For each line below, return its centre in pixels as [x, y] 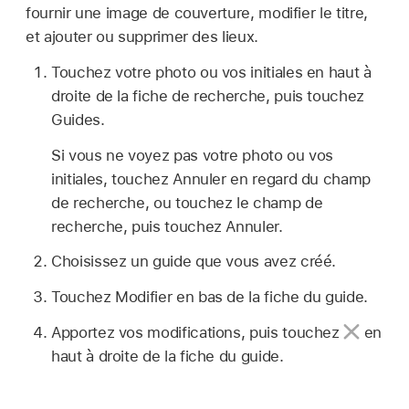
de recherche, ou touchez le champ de [187, 202]
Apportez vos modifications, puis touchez [198, 332]
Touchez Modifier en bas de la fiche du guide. [210, 297]
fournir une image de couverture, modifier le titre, [197, 13]
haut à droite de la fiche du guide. [168, 356]
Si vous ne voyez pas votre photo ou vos [193, 155]
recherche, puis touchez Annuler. [167, 226]
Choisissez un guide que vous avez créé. [194, 262]
